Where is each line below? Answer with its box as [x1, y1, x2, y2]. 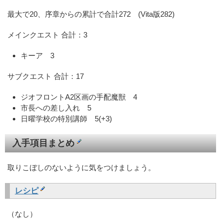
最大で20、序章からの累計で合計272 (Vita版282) [7, 9, 175, 18]
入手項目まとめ [12, 138, 77, 148]
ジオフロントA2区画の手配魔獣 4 [21, 92, 137, 101]
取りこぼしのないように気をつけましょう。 [7, 163, 155, 172]
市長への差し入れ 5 [21, 103, 91, 112]
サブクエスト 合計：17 [7, 72, 84, 80]
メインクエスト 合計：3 [7, 30, 87, 39]
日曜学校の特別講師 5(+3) [21, 114, 112, 123]
